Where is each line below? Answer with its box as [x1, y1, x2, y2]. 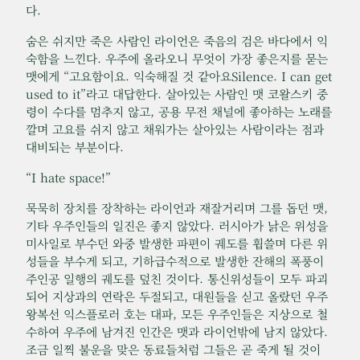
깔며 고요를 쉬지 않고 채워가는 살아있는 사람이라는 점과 [26, 121, 324, 138]
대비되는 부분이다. [26, 138, 124, 156]
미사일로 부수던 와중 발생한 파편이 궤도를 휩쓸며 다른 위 [26, 235, 328, 252]
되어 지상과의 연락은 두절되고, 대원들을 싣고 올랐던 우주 [26, 288, 328, 305]
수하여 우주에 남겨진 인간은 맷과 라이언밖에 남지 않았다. [26, 323, 328, 341]
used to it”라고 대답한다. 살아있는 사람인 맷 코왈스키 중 [26, 85, 328, 103]
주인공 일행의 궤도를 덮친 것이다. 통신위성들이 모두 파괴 [26, 270, 328, 288]
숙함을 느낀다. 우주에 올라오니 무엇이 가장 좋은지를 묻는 [26, 50, 328, 67]
